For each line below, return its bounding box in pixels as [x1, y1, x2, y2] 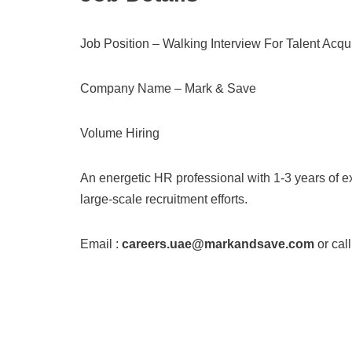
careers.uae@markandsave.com [122, 237, 314, 251]
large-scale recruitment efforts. [80, 192, 247, 206]
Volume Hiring [80, 126, 159, 140]
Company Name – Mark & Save [80, 82, 256, 95]
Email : [80, 237, 122, 251]
